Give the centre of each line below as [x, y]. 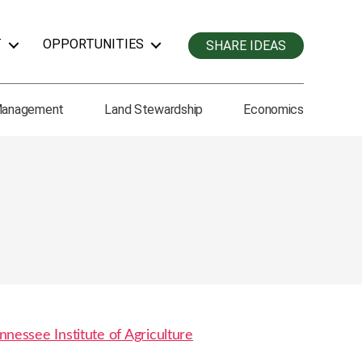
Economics [274, 109]
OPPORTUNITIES [93, 44]
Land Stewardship [154, 109]
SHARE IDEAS [246, 46]
